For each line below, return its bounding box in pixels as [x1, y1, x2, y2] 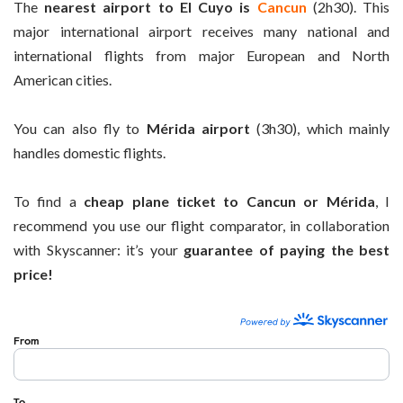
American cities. [13, 70, 112, 88]
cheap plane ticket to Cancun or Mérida [76, 193, 375, 210]
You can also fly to [13, 119, 147, 137]
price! [13, 265, 53, 283]
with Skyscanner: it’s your [13, 241, 184, 259]
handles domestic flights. [13, 143, 166, 161]
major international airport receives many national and [13, 22, 390, 40]
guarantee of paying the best [184, 241, 390, 259]
